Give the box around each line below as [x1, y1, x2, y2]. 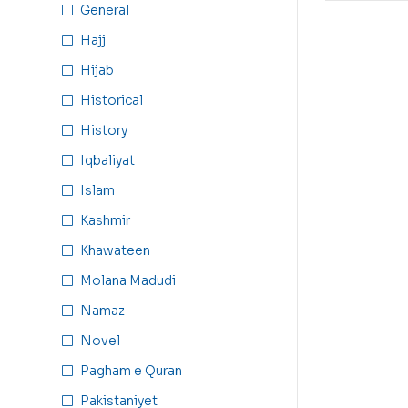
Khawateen [80, 241, 150, 259]
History [80, 121, 127, 138]
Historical [80, 91, 143, 108]
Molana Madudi [80, 271, 176, 289]
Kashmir [80, 211, 130, 229]
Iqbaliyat [80, 151, 135, 168]
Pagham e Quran [80, 362, 182, 379]
